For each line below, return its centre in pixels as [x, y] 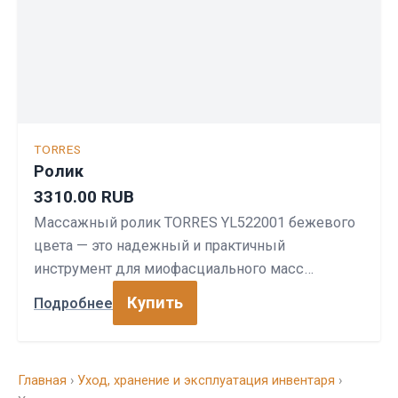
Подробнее [73, 303]
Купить [155, 302]
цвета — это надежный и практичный [159, 246]
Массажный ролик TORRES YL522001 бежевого [195, 223]
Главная [42, 380]
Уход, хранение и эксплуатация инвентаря [206, 380]
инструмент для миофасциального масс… [174, 269]
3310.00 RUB [84, 197]
